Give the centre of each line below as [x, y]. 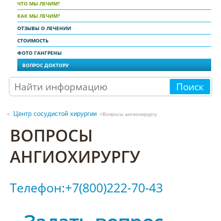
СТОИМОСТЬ [33, 40]
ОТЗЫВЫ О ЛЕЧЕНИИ [44, 28]
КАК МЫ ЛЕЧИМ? [39, 16]
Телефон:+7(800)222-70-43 [86, 188]
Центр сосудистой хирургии [55, 113]
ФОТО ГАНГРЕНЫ [39, 53]
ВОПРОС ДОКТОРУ [46, 65]
